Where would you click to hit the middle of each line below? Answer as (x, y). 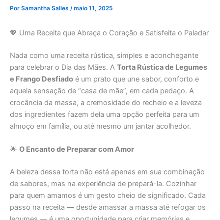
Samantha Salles (46, 9)
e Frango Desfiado (41, 79)
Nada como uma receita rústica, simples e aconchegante (104, 56)
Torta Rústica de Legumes (162, 68)
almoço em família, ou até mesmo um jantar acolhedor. (100, 126)
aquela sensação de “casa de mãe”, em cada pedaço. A (102, 91)
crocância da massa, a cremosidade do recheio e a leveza (106, 103)
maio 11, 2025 (93, 9)
